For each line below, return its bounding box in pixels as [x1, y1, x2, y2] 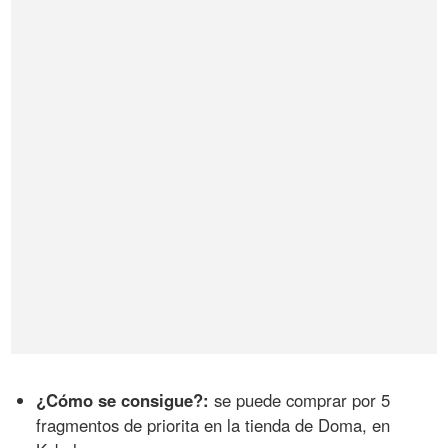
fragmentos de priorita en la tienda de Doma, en [36, 412, 391, 437]
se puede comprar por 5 [209, 387, 391, 412]
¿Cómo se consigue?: [36, 387, 210, 412]
